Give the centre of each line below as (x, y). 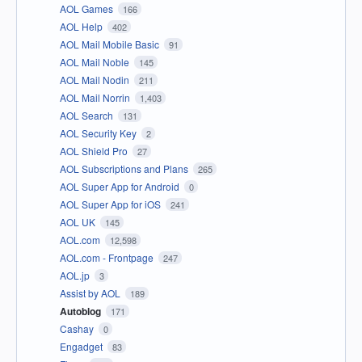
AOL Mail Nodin (96, 80)
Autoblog (82, 311)
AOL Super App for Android (121, 187)
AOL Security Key (99, 133)
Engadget (82, 347)
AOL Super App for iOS (112, 204)
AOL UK (79, 222)
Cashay (78, 329)
